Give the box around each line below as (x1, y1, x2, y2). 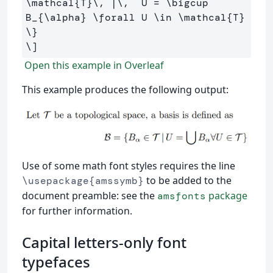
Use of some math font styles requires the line (22, 158, 235, 172)
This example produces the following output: (22, 83, 229, 96)
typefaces (22, 251, 90, 272)
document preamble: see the (22, 188, 157, 202)
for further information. (22, 204, 132, 218)
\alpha (44, 11, 80, 24)
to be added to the (144, 173, 232, 187)
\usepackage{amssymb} (22, 174, 144, 187)
